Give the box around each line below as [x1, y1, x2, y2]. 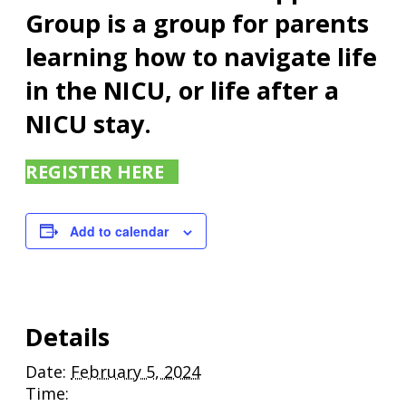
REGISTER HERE [25, 159, 164, 184]
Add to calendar [70, 221, 169, 240]
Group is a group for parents [25, 6, 369, 41]
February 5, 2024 [71, 361, 200, 383]
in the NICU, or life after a [25, 73, 339, 108]
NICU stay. [25, 107, 151, 141]
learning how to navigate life [25, 40, 377, 74]
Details [25, 320, 110, 354]
